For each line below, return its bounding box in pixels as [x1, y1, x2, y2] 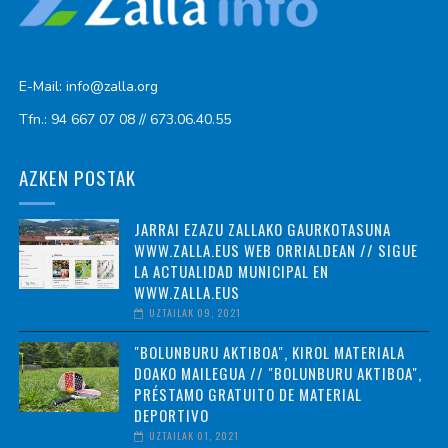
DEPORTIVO [133, 403, 209, 426]
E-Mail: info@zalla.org [18, 76, 158, 96]
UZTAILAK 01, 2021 [148, 427, 239, 443]
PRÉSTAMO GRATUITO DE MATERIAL [133, 382, 362, 405]
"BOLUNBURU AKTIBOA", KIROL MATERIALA [133, 340, 405, 363]
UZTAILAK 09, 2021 [148, 304, 241, 320]
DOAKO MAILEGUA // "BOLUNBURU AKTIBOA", [133, 361, 422, 384]
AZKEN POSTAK [18, 162, 136, 191]
